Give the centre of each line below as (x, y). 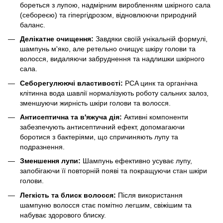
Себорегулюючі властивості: (71, 83)
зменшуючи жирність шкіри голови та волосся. (95, 103)
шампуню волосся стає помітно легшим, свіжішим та (106, 205)
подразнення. (42, 147)
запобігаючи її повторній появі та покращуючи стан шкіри (113, 171)
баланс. (33, 25)
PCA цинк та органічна (160, 83)
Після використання (149, 195)
